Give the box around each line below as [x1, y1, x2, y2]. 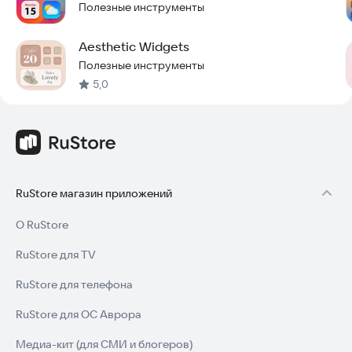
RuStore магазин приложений [16, 186, 172, 200]
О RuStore [16, 218, 68, 232]
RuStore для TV [16, 247, 96, 262]
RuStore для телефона [16, 277, 133, 291]
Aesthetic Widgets [79, 38, 189, 54]
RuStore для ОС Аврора [16, 307, 141, 321]
